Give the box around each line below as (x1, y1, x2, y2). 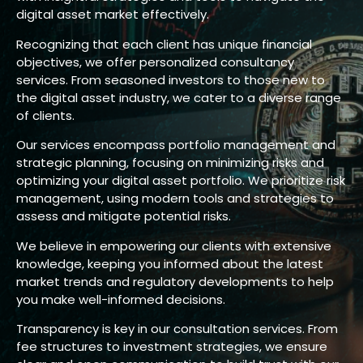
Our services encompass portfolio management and (16, 136, 335, 154)
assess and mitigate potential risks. (16, 207, 231, 225)
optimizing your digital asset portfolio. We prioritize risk (16, 172, 345, 190)
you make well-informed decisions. (16, 290, 225, 308)
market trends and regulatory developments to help (16, 272, 334, 290)
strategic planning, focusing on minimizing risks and (16, 154, 324, 172)
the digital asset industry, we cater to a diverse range (16, 88, 341, 106)
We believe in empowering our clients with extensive (16, 237, 331, 254)
